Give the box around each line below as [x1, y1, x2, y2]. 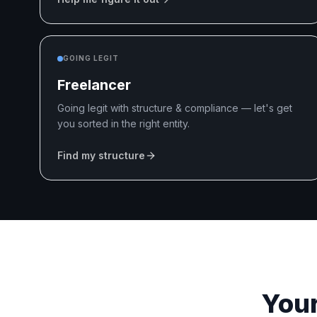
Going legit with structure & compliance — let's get [57, 102, 292, 114]
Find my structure [57, 149, 145, 161]
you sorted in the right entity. [57, 117, 190, 129]
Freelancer [57, 76, 131, 93]
